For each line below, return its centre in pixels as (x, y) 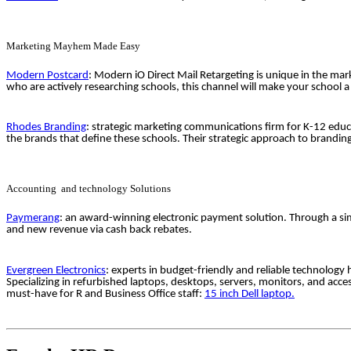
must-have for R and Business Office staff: (105, 294)
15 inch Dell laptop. (250, 294)
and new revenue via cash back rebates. (99, 230)
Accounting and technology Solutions (89, 189)
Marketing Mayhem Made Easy (73, 45)
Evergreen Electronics (56, 270)
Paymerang (33, 219)
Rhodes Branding (46, 128)
